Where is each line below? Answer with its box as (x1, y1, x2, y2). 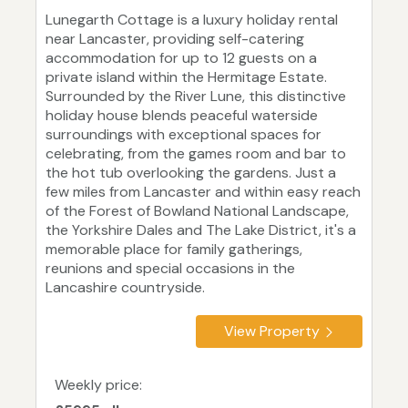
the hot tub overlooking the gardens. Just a (46, 163, 336, 183)
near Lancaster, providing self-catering (46, 29, 304, 49)
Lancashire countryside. (46, 278, 205, 298)
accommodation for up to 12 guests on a (46, 48, 317, 68)
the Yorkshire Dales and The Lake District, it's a (46, 220, 356, 240)
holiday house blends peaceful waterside (46, 106, 318, 126)
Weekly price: (55, 375, 142, 395)
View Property (224, 321, 320, 342)
